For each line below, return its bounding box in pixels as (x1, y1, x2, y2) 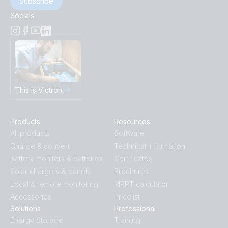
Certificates (114, 154, 152, 163)
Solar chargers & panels (10, 166, 91, 176)
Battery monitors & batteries (10, 154, 103, 163)
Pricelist (114, 192, 140, 201)
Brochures (114, 166, 149, 176)
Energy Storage (10, 215, 63, 224)
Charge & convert (10, 141, 70, 150)
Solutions (10, 204, 41, 213)
